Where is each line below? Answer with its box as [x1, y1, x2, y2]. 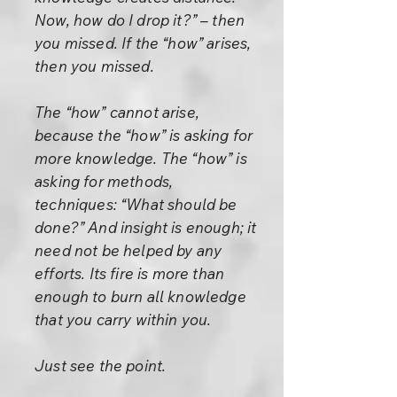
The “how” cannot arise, [35, 103, 199, 121]
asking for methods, [35, 172, 174, 191]
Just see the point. [35, 356, 167, 375]
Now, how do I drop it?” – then [35, 11, 245, 29]
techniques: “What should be [35, 195, 237, 214]
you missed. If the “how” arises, [35, 34, 252, 52]
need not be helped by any [35, 241, 222, 260]
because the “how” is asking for [35, 126, 253, 144]
